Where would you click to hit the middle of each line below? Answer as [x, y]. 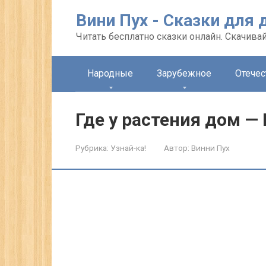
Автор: [177, 148]
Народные [110, 73]
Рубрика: [92, 148]
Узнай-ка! [128, 148]
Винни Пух [210, 148]
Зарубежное [184, 73]
